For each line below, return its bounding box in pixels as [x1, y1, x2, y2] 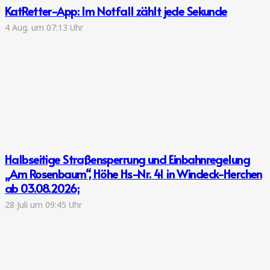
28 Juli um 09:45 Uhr [5, 198, 82, 210]
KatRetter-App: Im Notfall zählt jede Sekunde [5, 2, 227, 19]
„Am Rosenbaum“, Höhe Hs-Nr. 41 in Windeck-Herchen [5, 166, 262, 182]
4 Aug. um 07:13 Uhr [5, 21, 83, 33]
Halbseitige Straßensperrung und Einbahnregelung [5, 151, 250, 168]
